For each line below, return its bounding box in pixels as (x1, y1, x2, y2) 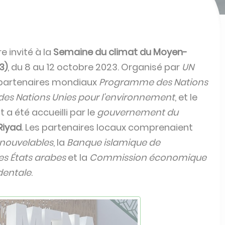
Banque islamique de (67, 136, 160, 149)
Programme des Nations (99, 76, 208, 88)
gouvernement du (97, 106, 178, 119)
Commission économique (89, 151, 206, 164)
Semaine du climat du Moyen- (53, 46, 187, 58)
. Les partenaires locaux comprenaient (22, 121, 193, 134)
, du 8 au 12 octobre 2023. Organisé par (8, 61, 182, 73)
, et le (175, 91, 197, 103)
